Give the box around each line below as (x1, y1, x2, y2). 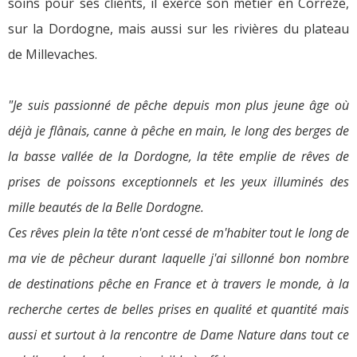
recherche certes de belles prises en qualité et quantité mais (8, 300, 349, 318)
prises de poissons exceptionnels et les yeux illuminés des (8, 173, 349, 190)
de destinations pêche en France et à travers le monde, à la (8, 275, 349, 292)
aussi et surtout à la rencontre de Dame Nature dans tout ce (8, 326, 349, 343)
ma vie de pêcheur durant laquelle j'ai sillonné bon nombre (8, 249, 349, 267)
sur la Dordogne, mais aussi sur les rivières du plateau (8, 20, 349, 37)
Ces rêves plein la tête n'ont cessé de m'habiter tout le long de (8, 224, 349, 241)
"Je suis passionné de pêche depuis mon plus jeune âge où (8, 96, 349, 114)
